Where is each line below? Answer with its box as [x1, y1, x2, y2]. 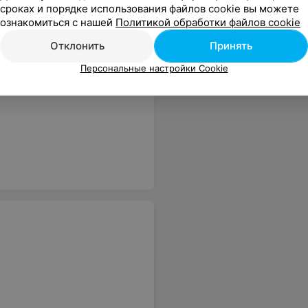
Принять [210, 38, 252, 52]
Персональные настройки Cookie [80, 62, 228, 74]
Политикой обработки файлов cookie [115, 15, 300, 29]
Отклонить [49, 38, 104, 52]
